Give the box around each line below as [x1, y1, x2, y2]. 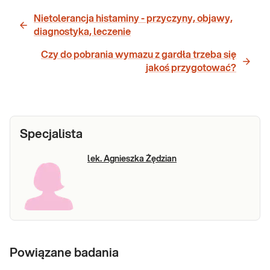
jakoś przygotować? [146, 63, 236, 74]
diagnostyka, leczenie [34, 27, 131, 37]
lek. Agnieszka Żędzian [87, 155, 177, 164]
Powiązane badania [10, 247, 119, 260]
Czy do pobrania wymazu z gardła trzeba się [41, 50, 236, 60]
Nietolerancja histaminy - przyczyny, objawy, [34, 14, 233, 24]
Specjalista [20, 128, 83, 141]
